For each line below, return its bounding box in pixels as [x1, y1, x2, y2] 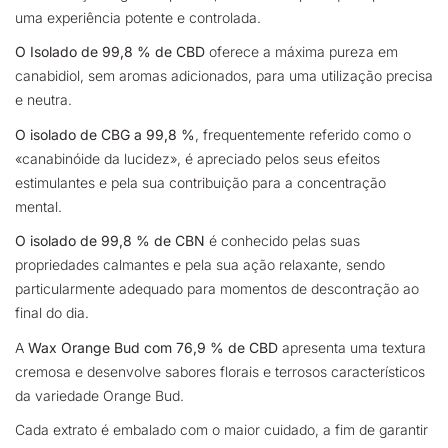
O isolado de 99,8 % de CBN [15, 232, 205, 250]
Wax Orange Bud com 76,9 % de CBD [28, 338, 278, 356]
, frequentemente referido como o [195, 125, 411, 143]
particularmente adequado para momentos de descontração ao [15, 280, 419, 298]
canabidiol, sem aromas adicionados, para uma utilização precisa [15, 67, 433, 85]
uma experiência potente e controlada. [15, 8, 261, 26]
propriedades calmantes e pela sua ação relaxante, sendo [15, 256, 385, 274]
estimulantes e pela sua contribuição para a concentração [15, 173, 386, 191]
